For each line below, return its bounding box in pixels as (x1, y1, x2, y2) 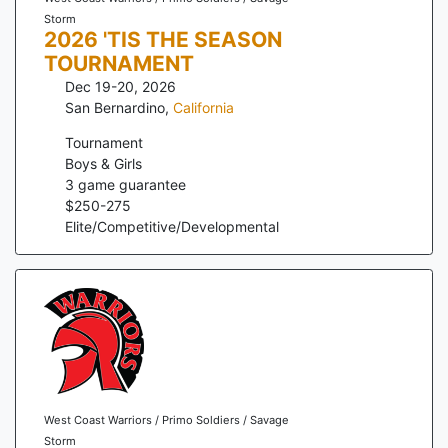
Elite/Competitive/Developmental (65, 217, 279, 235)
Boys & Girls (65, 154, 142, 172)
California (173, 98, 234, 116)
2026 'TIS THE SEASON (43, 26, 282, 52)
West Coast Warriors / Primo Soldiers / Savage (43, 412, 289, 427)
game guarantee (74, 175, 186, 193)
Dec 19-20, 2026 (65, 77, 176, 95)
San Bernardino (65, 98, 165, 116)
